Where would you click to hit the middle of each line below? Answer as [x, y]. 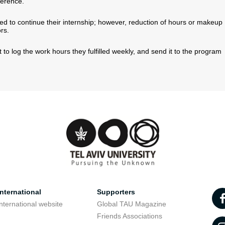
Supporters [116, 192]
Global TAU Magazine [131, 204]
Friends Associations [129, 216]
